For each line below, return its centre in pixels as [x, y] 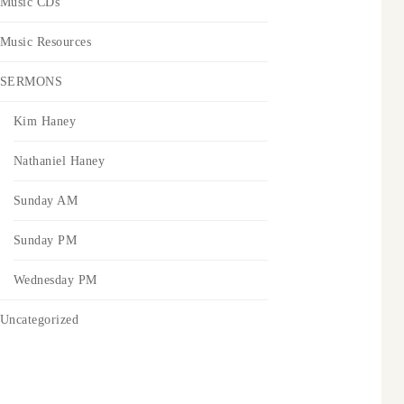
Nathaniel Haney [59, 161]
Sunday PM [45, 240]
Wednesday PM [55, 280]
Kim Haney [45, 121]
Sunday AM [46, 200]
